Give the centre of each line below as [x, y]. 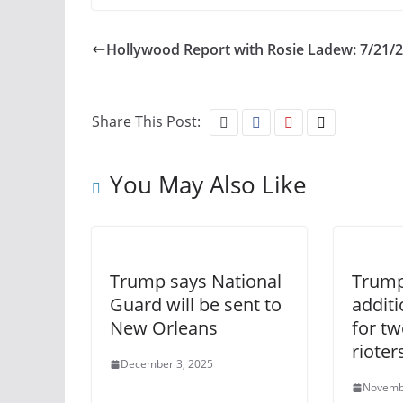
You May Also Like [208, 185]
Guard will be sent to [196, 305]
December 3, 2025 [167, 364]
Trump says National [196, 282]
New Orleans [164, 328]
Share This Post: [146, 122]
